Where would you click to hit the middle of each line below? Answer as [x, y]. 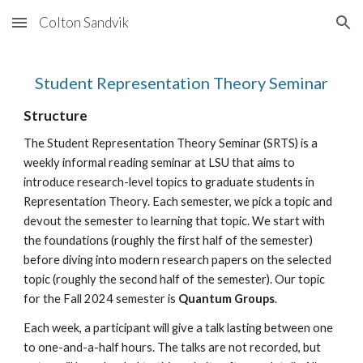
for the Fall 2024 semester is [101, 299]
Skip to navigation [299, 30]
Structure [56, 115]
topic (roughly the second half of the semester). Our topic [175, 279]
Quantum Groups [227, 299]
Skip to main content [70, 30]
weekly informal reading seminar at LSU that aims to [160, 162]
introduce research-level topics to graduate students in [169, 182]
